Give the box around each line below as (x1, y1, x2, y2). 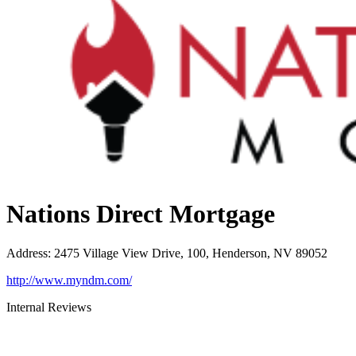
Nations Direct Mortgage (6, 199, 275, 229)
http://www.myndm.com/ (6, 273, 132, 287)
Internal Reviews (6, 300, 91, 314)
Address (6, 246, 48, 260)
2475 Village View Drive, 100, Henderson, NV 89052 (54, 246, 327, 260)
